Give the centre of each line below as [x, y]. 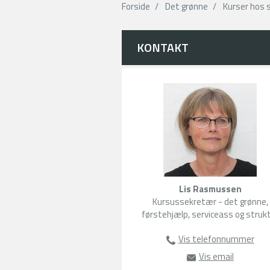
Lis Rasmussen [210, 189]
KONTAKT [163, 47]
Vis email [216, 256]
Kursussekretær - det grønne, [210, 202]
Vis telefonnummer [216, 239]
